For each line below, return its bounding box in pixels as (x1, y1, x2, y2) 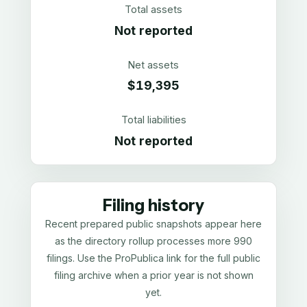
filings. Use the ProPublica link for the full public (47, 251, 260, 264)
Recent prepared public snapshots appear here (45, 217, 262, 230)
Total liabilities (121, 114, 186, 126)
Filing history (103, 195, 204, 215)
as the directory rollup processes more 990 (55, 234, 252, 247)
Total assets (125, 3, 182, 15)
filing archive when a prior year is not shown (53, 269, 254, 281)
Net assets (128, 58, 179, 71)
